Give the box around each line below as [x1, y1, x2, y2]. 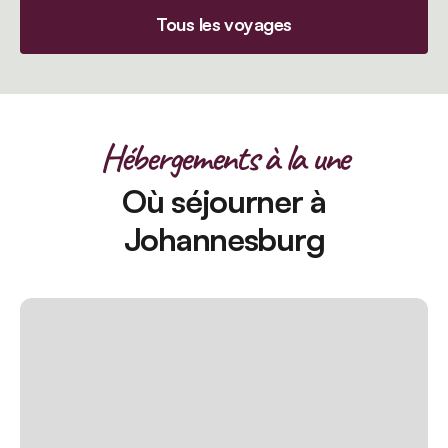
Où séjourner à [121, 181, 327, 221]
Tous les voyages [156, 13, 292, 35]
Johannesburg [123, 219, 325, 259]
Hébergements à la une [99, 134, 349, 181]
